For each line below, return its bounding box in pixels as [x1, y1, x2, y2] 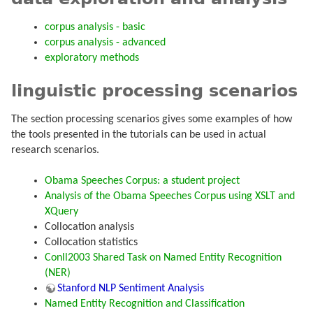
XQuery [45, 206, 78, 218]
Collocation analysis [45, 221, 134, 233]
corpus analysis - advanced [45, 36, 166, 48]
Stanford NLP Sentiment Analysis [57, 283, 204, 295]
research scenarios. [11, 145, 99, 156]
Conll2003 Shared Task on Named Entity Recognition [45, 252, 282, 264]
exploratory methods [45, 52, 139, 64]
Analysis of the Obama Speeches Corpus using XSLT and [45, 191, 295, 203]
